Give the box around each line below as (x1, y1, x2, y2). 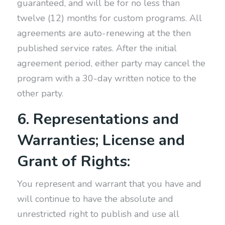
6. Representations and (17, 109, 179, 130)
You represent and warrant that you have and (17, 178, 201, 190)
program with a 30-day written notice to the (17, 72, 196, 84)
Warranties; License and (17, 130, 185, 151)
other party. (17, 87, 63, 99)
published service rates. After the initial (17, 42, 177, 54)
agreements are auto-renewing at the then (17, 27, 191, 39)
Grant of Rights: (17, 151, 130, 172)
